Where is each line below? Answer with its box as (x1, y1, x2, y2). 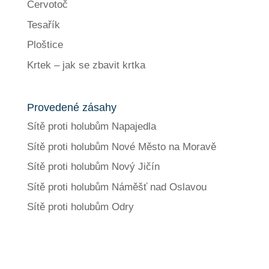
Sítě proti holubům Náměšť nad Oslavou (26, 181, 207, 193)
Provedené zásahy (26, 101, 116, 114)
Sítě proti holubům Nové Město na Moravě (26, 141, 216, 153)
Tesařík (26, 19, 60, 31)
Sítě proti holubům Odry (26, 201, 134, 213)
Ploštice (26, 39, 63, 51)
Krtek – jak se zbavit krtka (26, 59, 145, 71)
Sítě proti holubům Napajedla (26, 121, 156, 133)
